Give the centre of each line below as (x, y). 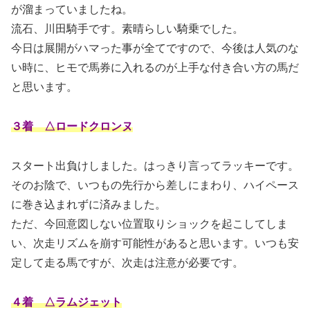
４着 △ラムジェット (66, 302)
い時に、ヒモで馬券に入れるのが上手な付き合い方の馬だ (155, 68)
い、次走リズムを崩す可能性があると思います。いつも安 (155, 243)
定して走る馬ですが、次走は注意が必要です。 (127, 262)
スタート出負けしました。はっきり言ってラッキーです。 (155, 165)
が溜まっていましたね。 (72, 10)
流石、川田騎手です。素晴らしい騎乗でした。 (127, 29)
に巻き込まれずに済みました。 (89, 204)
